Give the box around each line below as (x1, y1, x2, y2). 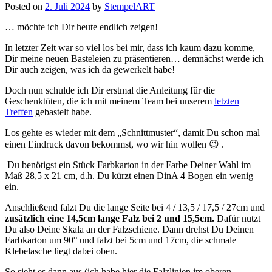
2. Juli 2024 (45, 1, 90, 12)
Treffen (5, 107, 33, 118)
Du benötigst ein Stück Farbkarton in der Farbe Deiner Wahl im (5, 160, 251, 171)
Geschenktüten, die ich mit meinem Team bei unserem (5, 96, 214, 107)
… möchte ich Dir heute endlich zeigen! (5, 22, 158, 33)
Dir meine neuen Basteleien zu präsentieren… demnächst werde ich (5, 53, 263, 64)
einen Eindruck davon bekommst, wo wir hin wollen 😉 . (5, 139, 224, 150)
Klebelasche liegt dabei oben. (5, 246, 117, 257)
